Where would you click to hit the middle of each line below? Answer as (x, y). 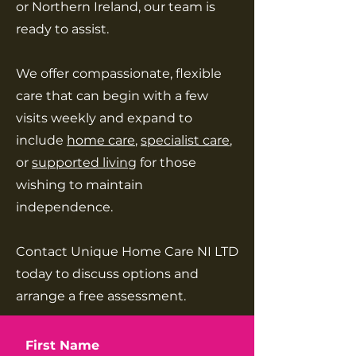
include (41, 140)
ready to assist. (62, 29)
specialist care (185, 140)
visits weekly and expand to (104, 118)
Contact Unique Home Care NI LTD (127, 252)
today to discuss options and (107, 274)
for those (166, 163)
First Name (62, 345)
